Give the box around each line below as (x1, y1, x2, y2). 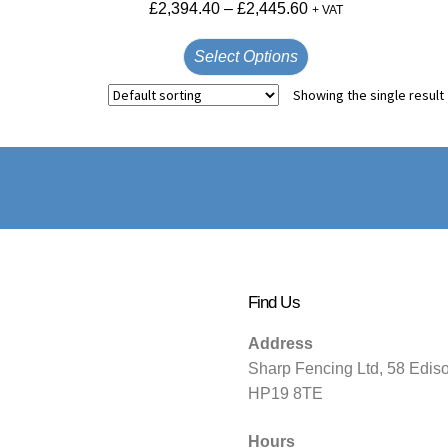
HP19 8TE (247, 385, 323, 403)
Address (247, 335, 313, 353)
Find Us (247, 292, 300, 313)
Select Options (193, 47, 298, 65)
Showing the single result (292, 86, 444, 105)
